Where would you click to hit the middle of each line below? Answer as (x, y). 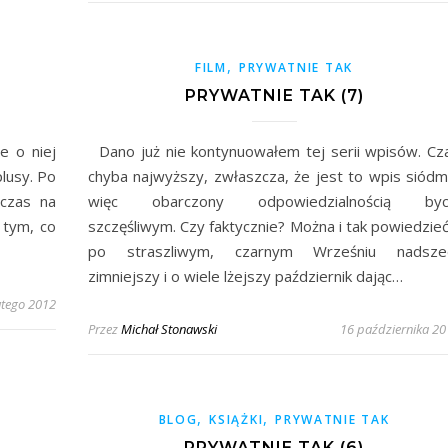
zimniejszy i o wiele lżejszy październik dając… (245, 275)
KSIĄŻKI (236, 419)
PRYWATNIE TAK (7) (274, 95)
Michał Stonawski (169, 328)
